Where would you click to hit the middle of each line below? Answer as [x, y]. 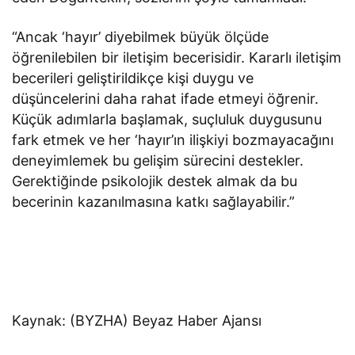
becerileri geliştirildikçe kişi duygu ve [133, 78]
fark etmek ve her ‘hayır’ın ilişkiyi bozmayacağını [173, 139]
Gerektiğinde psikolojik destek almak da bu [155, 181]
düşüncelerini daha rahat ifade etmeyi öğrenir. [166, 98]
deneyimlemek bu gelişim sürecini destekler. [158, 160]
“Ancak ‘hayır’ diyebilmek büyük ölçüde [141, 36]
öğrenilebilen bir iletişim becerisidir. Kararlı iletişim [177, 57]
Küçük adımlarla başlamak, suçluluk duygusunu [167, 119]
